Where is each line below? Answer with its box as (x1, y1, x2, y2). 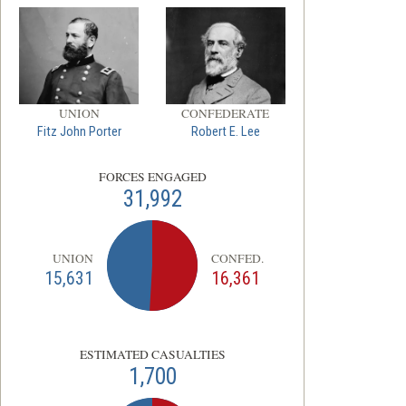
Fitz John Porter (36, 124, 121, 140)
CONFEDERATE (181, 105, 270, 122)
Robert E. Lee (190, 124, 260, 140)
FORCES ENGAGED (98, 169, 207, 186)
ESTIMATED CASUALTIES (79, 346, 226, 363)
